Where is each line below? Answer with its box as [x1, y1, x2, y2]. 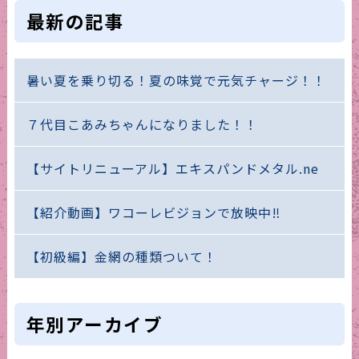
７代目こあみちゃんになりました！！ [26, 115, 258, 135]
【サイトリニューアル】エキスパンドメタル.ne [26, 159, 319, 179]
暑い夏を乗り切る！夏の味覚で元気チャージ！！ [26, 71, 326, 91]
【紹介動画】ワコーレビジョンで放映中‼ [26, 203, 281, 223]
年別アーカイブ [26, 311, 163, 337]
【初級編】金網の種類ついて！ [26, 247, 217, 267]
